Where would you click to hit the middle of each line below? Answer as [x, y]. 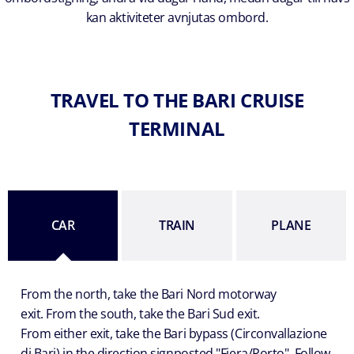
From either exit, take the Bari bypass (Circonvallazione [174, 333]
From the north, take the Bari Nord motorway [149, 294]
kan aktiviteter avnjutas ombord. [177, 17]
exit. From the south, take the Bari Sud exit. [140, 313]
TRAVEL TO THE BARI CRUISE [177, 100]
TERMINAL [177, 128]
